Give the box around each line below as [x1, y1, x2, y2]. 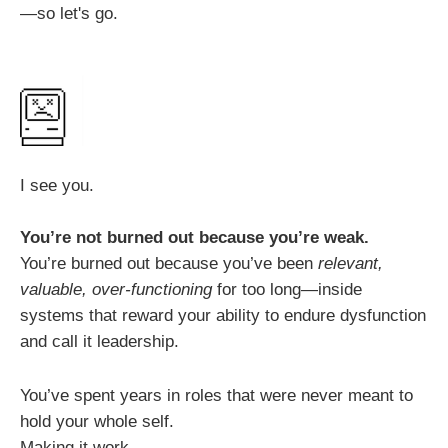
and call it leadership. [20, 332, 179, 352]
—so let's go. [20, 3, 118, 23]
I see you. [20, 176, 94, 196]
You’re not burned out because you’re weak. [20, 228, 369, 248]
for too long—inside [212, 280, 362, 300]
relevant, [318, 254, 383, 274]
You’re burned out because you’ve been [20, 254, 318, 274]
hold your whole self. [20, 411, 174, 431]
